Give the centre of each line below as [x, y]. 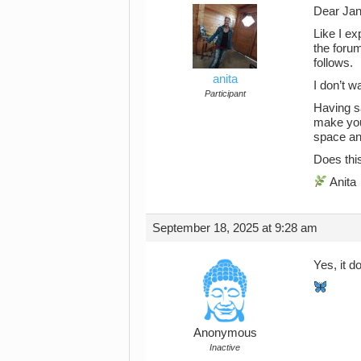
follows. [333, 62]
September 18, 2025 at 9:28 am [235, 228]
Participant [225, 93]
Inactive [225, 347]
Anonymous [225, 332]
